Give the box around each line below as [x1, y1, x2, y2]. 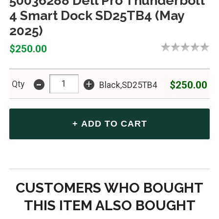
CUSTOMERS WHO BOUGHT [16, 179, 203, 196]
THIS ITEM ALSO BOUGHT [23, 197, 196, 214]
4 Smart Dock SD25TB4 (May [9, 8, 184, 23]
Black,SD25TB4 [99, 80, 157, 90]
